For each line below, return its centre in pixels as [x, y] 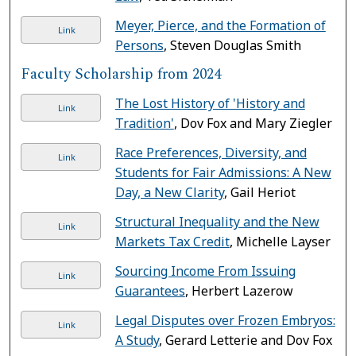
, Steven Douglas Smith [232, 45]
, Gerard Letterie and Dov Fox [245, 340]
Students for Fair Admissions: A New [223, 172]
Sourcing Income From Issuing [205, 271]
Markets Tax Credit [172, 241]
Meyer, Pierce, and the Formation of [220, 25]
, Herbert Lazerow [239, 290]
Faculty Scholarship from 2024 [121, 74]
